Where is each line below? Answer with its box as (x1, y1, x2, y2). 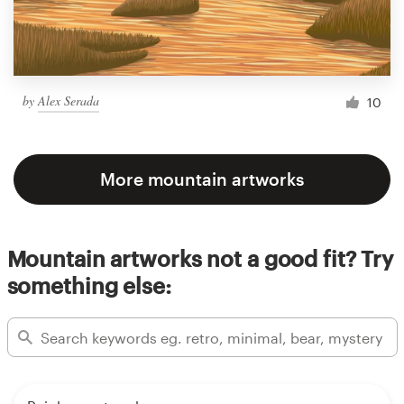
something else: (6, 272, 171, 299)
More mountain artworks (100, 169, 304, 190)
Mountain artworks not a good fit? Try (6, 245, 394, 272)
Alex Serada (38, 91, 99, 109)
